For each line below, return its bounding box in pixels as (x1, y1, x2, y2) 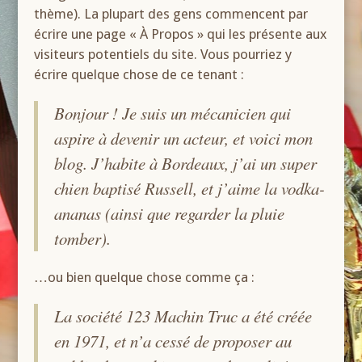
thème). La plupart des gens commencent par (34, 6, 309, 22)
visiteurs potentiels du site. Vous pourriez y (34, 46, 293, 62)
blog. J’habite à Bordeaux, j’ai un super (54, 152, 318, 175)
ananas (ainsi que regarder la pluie (54, 202, 285, 225)
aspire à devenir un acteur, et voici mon (54, 127, 314, 149)
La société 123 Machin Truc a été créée (54, 305, 313, 327)
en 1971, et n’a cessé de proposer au (54, 330, 293, 352)
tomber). (54, 227, 112, 250)
